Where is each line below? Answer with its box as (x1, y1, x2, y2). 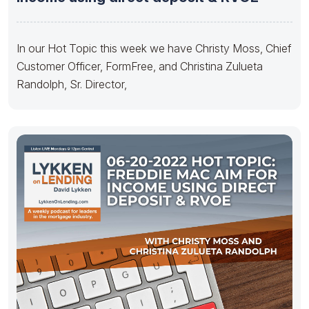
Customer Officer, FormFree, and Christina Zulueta (17, 59, 263, 73)
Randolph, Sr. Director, (17, 77, 127, 91)
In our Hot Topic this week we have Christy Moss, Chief (17, 41, 291, 55)
